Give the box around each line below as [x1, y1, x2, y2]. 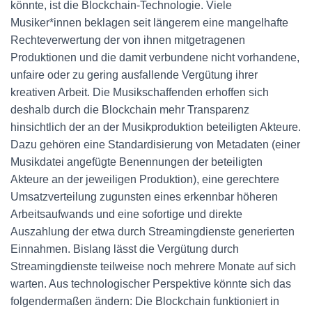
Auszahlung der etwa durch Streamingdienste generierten [10, 226, 295, 237]
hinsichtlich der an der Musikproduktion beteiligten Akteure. [10, 121, 301, 133]
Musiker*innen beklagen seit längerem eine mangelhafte [10, 17, 288, 29]
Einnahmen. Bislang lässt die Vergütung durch [10, 243, 239, 255]
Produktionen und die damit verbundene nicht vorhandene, [10, 52, 299, 63]
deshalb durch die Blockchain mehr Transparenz [10, 104, 249, 116]
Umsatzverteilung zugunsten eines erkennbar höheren [10, 191, 278, 203]
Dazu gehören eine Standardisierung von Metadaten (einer [10, 139, 300, 150]
